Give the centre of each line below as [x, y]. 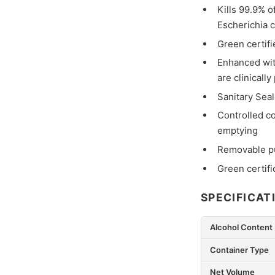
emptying [237, 131]
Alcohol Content [241, 227]
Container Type [239, 250]
